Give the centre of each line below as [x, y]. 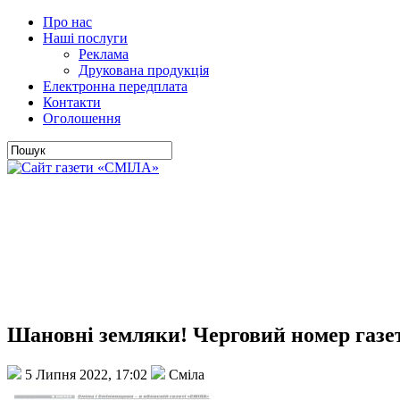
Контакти [72, 102]
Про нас [67, 22]
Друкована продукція [144, 70]
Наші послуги [85, 38]
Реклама [104, 54]
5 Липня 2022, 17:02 [86, 374]
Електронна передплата [115, 86]
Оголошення [82, 118]
